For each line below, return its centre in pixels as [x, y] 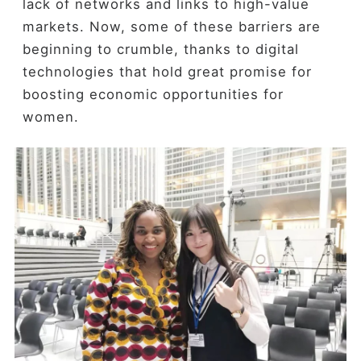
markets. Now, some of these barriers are [171, 27]
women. [53, 117]
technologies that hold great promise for [167, 72]
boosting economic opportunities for [153, 95]
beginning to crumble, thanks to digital [160, 50]
